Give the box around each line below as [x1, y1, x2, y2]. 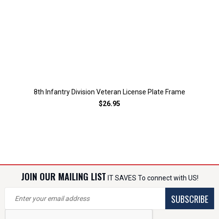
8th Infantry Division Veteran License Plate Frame [34, 88, 185, 96]
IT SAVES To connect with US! [106, 174, 198, 182]
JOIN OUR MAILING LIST [21, 170, 106, 183]
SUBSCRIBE [171, 193, 208, 205]
